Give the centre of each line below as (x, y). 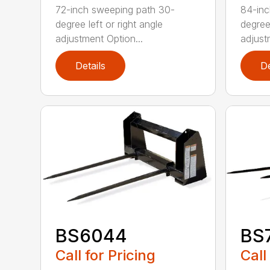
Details (91, 65)
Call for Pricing (106, 255)
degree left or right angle (109, 24)
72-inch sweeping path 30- (115, 9)
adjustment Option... (99, 38)
